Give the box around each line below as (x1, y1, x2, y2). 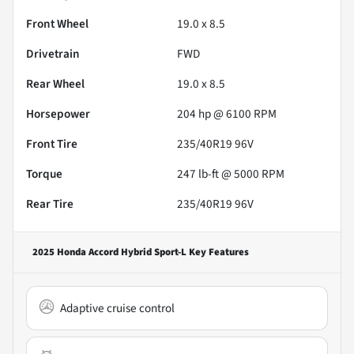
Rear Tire (26, 194, 73, 213)
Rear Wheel (26, 74, 85, 92)
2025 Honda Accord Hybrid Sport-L (32, 244, 186, 259)
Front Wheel (26, 14, 88, 32)
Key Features (186, 244, 249, 259)
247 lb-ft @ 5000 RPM (177, 164, 284, 183)
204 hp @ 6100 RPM (177, 104, 277, 122)
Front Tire (26, 134, 77, 153)
